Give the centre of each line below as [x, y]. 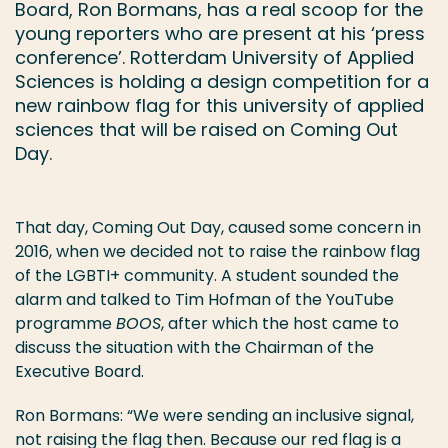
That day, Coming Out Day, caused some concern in [218, 227]
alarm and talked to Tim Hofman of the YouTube [204, 299]
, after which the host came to [280, 323]
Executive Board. [79, 371]
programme [65, 323]
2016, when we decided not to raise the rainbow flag [217, 251]
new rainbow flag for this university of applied [219, 105]
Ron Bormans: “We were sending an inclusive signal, [214, 415]
